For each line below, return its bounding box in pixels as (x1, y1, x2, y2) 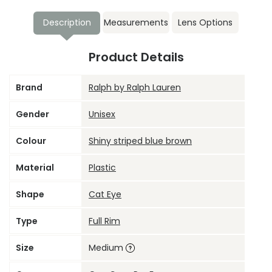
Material (16, 161, 54, 174)
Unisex (89, 108, 115, 121)
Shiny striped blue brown (89, 135, 192, 148)
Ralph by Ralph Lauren (89, 81, 181, 94)
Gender (16, 108, 49, 121)
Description (42, 16, 91, 29)
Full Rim (89, 215, 120, 228)
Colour (16, 135, 46, 148)
